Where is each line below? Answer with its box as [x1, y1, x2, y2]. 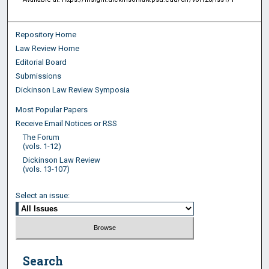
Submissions [16, 71, 62, 80]
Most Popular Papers [16, 104, 88, 114]
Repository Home [16, 29, 77, 39]
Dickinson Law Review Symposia [16, 85, 130, 94]
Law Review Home [16, 43, 80, 53]
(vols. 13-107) [22, 164, 70, 174]
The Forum [22, 132, 59, 142]
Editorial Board [16, 57, 67, 67]
